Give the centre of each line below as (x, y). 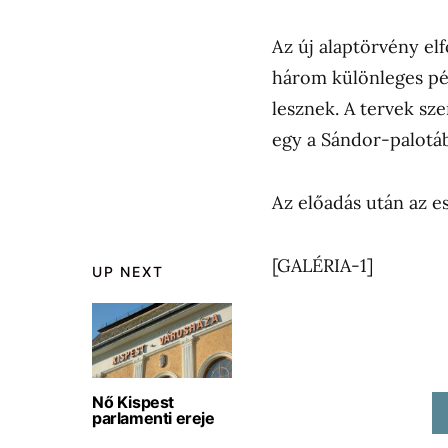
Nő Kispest (133, 402)
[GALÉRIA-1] (322, 265)
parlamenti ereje (153, 418)
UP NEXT (128, 271)
